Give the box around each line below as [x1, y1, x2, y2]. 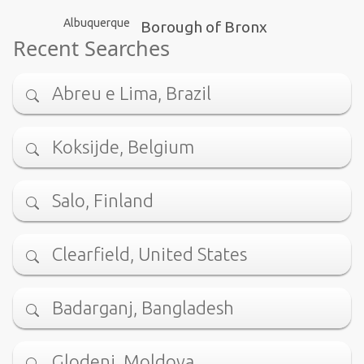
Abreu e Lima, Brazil [52, 83, 211, 104]
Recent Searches [13, 33, 170, 62]
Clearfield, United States [52, 244, 247, 265]
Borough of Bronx [140, 18, 267, 37]
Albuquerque [63, 15, 130, 29]
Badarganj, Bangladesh [52, 297, 234, 318]
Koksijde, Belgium [52, 136, 194, 158]
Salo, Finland [52, 190, 154, 211]
